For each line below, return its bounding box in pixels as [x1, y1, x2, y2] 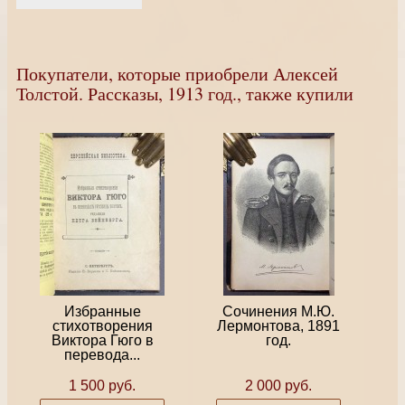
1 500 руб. [69, 378, 136, 394]
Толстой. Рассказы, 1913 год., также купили [16, 81, 353, 106]
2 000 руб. [245, 378, 312, 394]
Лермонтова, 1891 [217, 318, 340, 334]
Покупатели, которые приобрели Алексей [16, 61, 338, 86]
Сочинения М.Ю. [222, 304, 334, 320]
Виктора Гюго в [51, 333, 154, 349]
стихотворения [52, 318, 153, 334]
